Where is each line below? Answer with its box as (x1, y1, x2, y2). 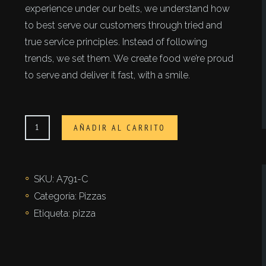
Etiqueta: (34, 208, 73, 219)
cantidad (24, 134, 62, 145)
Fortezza (24, 117, 62, 128)
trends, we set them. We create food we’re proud (25, 53, 234, 64)
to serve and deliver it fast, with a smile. (25, 69, 191, 81)
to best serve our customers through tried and (25, 20, 223, 31)
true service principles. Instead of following (25, 36, 208, 47)
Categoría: (34, 191, 80, 202)
